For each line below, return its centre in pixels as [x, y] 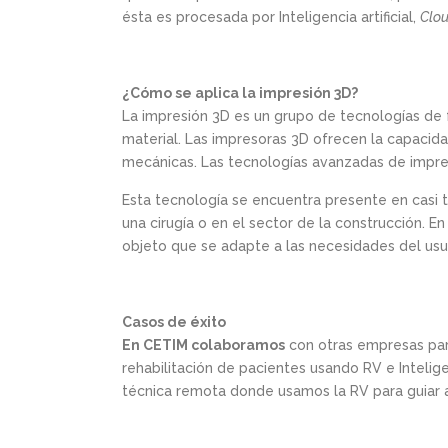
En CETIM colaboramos [203, 345]
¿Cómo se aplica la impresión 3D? [240, 93]
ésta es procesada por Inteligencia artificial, [271, 17]
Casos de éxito [174, 322]
